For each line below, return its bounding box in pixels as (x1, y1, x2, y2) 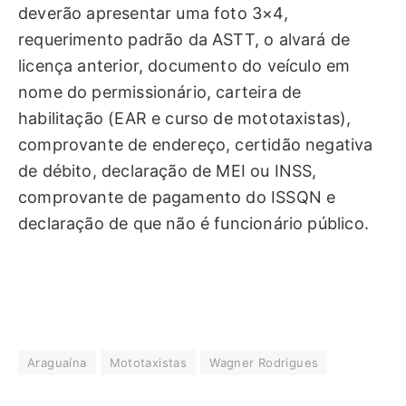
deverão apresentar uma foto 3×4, (18, 3, 288, 23)
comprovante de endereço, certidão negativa (18, 134, 373, 154)
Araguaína (27, 354, 87, 370)
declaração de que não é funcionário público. (18, 213, 369, 233)
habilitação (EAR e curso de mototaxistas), (18, 108, 352, 128)
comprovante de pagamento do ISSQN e (18, 187, 336, 207)
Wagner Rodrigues (209, 354, 319, 370)
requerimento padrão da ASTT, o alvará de (18, 29, 351, 49)
